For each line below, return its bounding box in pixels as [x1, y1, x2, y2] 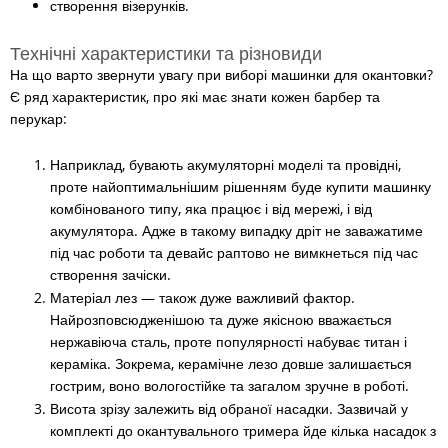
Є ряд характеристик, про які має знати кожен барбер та [10, 86, 380, 106]
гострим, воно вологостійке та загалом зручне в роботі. [50, 375, 413, 395]
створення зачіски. [50, 264, 183, 284]
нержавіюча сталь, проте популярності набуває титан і [50, 331, 407, 351]
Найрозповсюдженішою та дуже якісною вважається [50, 309, 392, 329]
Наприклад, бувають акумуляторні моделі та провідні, [50, 154, 401, 174]
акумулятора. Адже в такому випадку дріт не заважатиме [50, 220, 423, 240]
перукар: [10, 108, 67, 128]
